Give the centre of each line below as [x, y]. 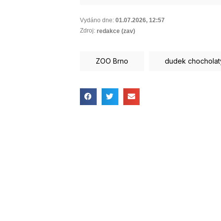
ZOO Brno [112, 61]
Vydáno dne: [97, 20]
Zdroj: [88, 31]
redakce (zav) [116, 31]
